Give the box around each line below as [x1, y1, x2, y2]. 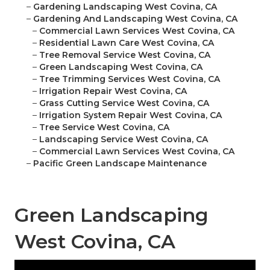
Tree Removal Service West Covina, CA [39, 49, 210, 61]
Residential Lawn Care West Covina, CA [39, 37, 214, 49]
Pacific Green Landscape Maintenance [33, 158, 207, 169]
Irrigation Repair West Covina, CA [39, 86, 187, 97]
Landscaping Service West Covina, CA [39, 134, 208, 145]
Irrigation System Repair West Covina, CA [39, 110, 222, 121]
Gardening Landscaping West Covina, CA [33, 1, 217, 13]
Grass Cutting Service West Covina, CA [39, 98, 209, 109]
